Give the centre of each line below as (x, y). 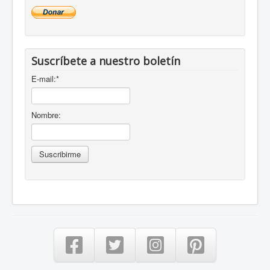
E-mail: (44, 79)
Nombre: (46, 115)
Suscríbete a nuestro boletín (106, 61)
